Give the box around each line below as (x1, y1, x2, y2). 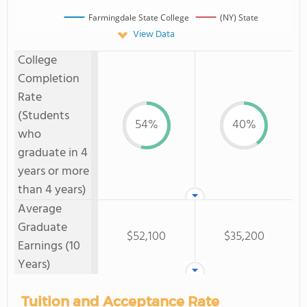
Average (18, 199, 62, 219)
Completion (18, 69, 79, 89)
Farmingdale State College (88, 11, 189, 23)
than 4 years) (18, 180, 86, 200)
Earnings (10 (18, 236, 80, 256)
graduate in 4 (18, 143, 88, 163)
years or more (18, 162, 89, 182)
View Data (132, 27, 175, 42)
